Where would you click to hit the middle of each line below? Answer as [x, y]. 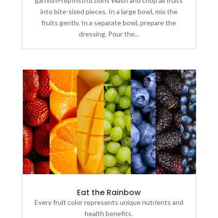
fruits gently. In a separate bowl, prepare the [109, 23]
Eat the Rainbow [109, 192]
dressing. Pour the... [109, 34]
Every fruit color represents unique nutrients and [109, 202]
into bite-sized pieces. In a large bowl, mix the [109, 12]
